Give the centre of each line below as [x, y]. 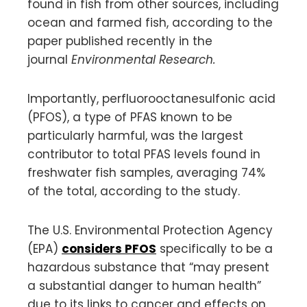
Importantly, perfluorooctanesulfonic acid [151, 98]
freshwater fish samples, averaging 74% [146, 172]
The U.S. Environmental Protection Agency [150, 230]
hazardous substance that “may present [148, 267]
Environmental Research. [144, 59]
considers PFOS [109, 248]
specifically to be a [214, 248]
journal [49, 59]
